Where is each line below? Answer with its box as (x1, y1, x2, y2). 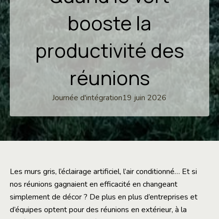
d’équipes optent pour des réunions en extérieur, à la (10, 204, 187, 216)
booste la (67, 9, 152, 37)
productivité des (35, 37, 184, 64)
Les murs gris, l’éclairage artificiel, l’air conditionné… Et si (10, 166, 197, 177)
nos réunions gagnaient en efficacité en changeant (10, 179, 177, 190)
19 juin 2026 (122, 92, 167, 104)
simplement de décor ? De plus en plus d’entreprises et (10, 192, 197, 203)
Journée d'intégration (52, 92, 122, 104)
